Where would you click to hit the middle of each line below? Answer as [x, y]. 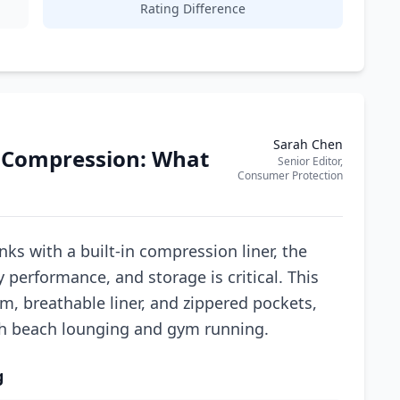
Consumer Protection [290, 175]
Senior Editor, [310, 161]
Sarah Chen [308, 144]
